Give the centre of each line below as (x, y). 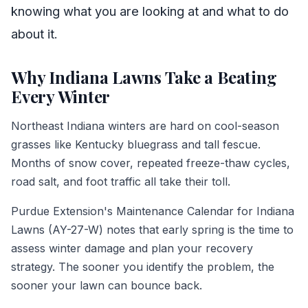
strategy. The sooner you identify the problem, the (143, 266)
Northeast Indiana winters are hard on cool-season (145, 125)
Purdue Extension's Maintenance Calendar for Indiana (153, 211)
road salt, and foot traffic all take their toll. (121, 181)
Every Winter (61, 96)
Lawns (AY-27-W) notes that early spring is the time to (152, 229)
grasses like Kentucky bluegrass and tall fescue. (136, 144)
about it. (34, 33)
